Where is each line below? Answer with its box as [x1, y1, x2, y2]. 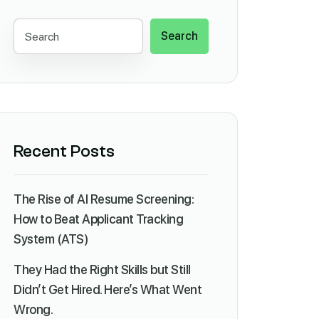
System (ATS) [14, 231, 88, 246]
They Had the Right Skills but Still [14, 262, 191, 277]
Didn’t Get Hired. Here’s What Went [14, 282, 202, 297]
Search [161, 29, 198, 43]
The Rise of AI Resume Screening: [14, 192, 194, 206]
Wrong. [14, 302, 53, 317]
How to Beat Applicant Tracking [14, 211, 183, 226]
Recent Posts [14, 142, 115, 161]
